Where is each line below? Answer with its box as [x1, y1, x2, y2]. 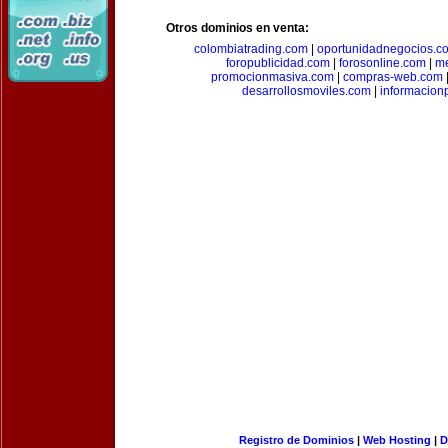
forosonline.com [339, 56, 426, 70]
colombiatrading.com [193, 42, 308, 56]
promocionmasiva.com [210, 70, 334, 84]
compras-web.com [342, 70, 443, 84]
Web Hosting [362, 434, 431, 446]
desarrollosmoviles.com [241, 84, 371, 98]
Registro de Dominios [238, 434, 354, 446]
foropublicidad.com [226, 56, 330, 70]
